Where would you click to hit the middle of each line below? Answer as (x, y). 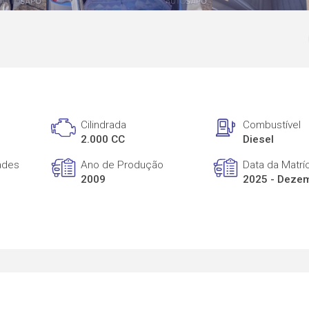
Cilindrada (104, 125)
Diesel (259, 140)
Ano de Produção (122, 165)
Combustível (272, 125)
